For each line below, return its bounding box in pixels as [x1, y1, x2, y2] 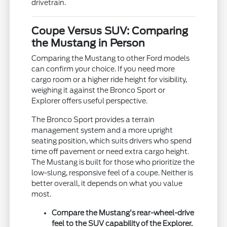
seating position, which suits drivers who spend [31, 137, 192, 145]
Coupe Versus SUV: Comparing [31, 25, 188, 37]
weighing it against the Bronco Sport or [31, 86, 166, 95]
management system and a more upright [31, 126, 173, 135]
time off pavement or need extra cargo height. [31, 147, 190, 156]
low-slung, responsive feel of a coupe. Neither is [31, 169, 194, 177]
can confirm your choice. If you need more [31, 65, 175, 73]
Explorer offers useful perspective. [31, 97, 148, 105]
